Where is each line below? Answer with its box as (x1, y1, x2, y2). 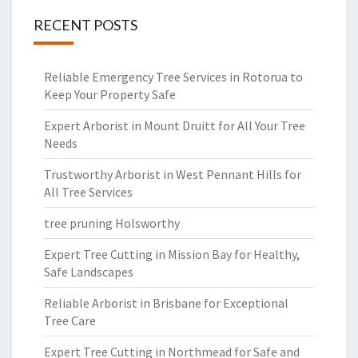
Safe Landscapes (44, 264, 133, 280)
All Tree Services (44, 184, 133, 200)
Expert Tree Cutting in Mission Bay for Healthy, (44, 246, 300, 262)
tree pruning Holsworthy (44, 215, 180, 231)
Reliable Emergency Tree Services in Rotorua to (44, 69, 303, 85)
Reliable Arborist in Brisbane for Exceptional (44, 295, 288, 311)
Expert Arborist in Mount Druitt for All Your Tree (44, 117, 305, 133)
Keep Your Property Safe (44, 86, 176, 102)
